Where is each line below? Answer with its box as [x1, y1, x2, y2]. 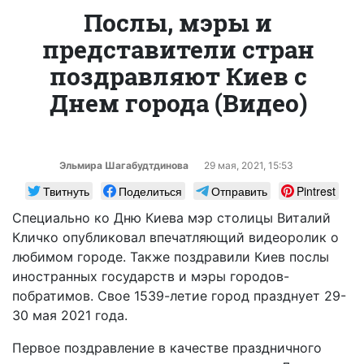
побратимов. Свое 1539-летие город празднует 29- [12, 287, 346, 304]
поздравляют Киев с [49, 59, 307, 92]
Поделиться [119, 182, 182, 199]
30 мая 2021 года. [12, 306, 128, 323]
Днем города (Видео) [49, 86, 307, 119]
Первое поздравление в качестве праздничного [12, 339, 322, 356]
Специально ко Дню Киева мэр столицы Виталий [12, 209, 331, 226]
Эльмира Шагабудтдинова [58, 158, 188, 171]
